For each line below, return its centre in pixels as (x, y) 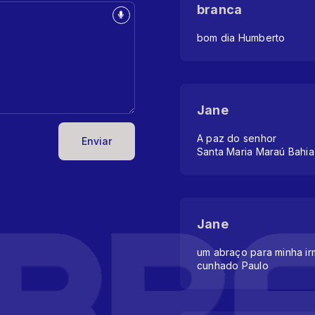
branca (220, 9)
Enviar (97, 141)
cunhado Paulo (233, 265)
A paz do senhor (237, 138)
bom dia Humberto (241, 38)
